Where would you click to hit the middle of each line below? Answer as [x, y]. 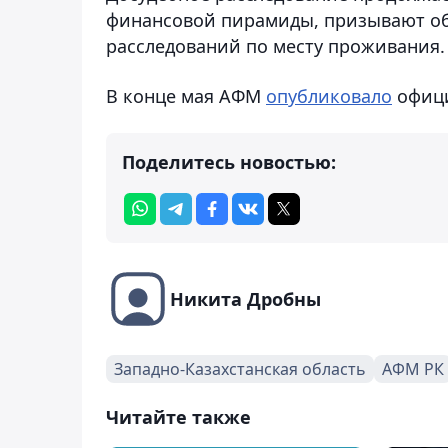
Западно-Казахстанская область [240, 368]
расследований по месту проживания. [275, 45]
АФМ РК [413, 368]
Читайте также [178, 416]
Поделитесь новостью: [229, 161]
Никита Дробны [245, 298]
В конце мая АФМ [186, 95]
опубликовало [329, 95]
